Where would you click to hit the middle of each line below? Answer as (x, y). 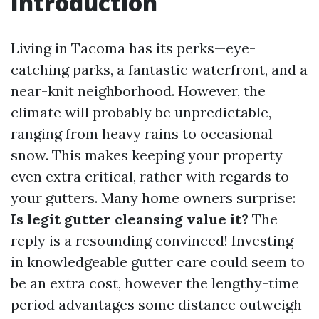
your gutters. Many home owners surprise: (153, 198)
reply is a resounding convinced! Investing (152, 240)
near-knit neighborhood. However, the (138, 91)
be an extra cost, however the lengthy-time (155, 283)
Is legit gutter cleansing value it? (130, 219)
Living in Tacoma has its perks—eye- (133, 48)
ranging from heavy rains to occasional (142, 134)
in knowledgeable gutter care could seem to (158, 262)
